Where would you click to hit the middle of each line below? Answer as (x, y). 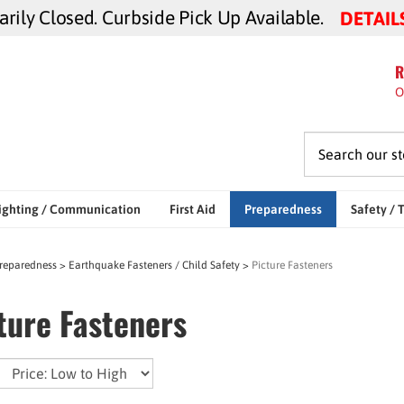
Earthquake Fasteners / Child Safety (154, 265)
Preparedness (283, 209)
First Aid (193, 209)
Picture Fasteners (292, 265)
